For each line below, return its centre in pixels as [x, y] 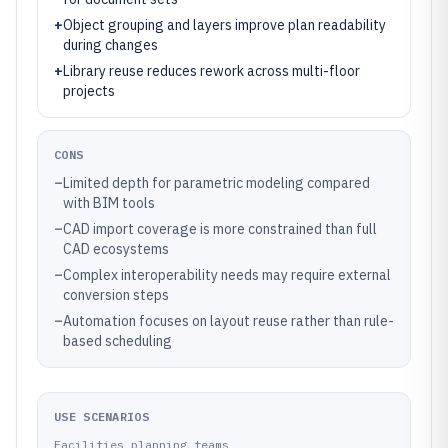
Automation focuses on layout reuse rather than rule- [228, 321]
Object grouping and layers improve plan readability [224, 25]
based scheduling [117, 341]
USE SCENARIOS [101, 416]
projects [89, 91]
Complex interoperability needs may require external [227, 275]
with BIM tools [109, 203]
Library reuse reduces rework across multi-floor [211, 71]
